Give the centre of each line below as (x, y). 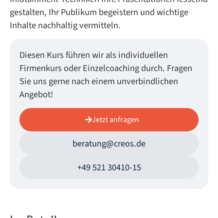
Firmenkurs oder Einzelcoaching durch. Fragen (106, 68)
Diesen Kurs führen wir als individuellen (94, 55)
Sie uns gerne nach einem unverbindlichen (99, 81)
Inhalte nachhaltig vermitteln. (65, 25)
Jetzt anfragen (115, 120)
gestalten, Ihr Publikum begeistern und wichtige (99, 12)
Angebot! (36, 94)
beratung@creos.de (109, 143)
